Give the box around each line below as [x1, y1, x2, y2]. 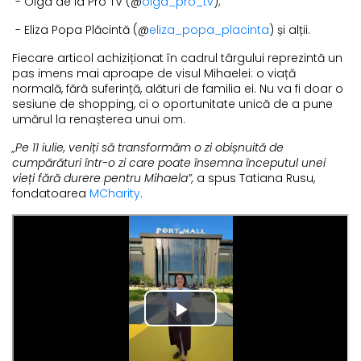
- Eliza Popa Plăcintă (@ [12, 21, 149, 38]
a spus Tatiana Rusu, [193, 169, 315, 186]
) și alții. [269, 21, 310, 38]
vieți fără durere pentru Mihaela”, [12, 169, 193, 186]
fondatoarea [12, 185, 89, 201]
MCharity [89, 185, 140, 201]
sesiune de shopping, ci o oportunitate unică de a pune [12, 95, 333, 112]
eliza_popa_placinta [149, 21, 269, 38]
